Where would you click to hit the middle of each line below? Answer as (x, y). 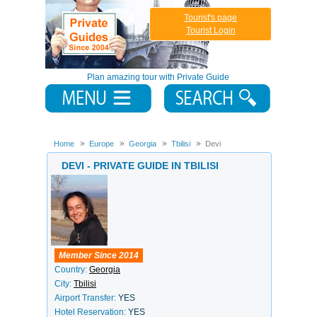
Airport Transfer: (86, 298)
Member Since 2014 (99, 255)
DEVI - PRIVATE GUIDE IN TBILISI (140, 166)
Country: (72, 270)
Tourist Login (211, 30)
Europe (102, 144)
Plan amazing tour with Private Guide (158, 77)
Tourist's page (211, 18)
